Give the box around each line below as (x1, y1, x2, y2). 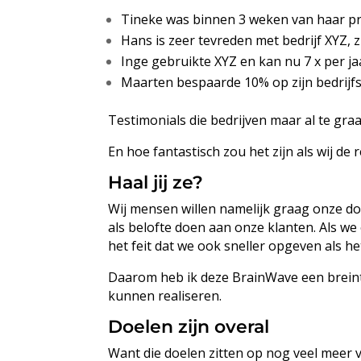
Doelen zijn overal (108, 315, 270, 338)
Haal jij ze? (108, 171, 204, 193)
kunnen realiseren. (108, 286, 222, 305)
